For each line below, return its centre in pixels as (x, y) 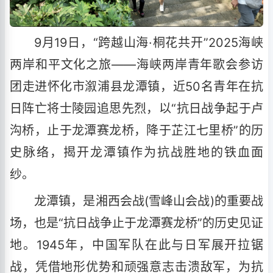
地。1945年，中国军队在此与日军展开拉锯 (136, 245)
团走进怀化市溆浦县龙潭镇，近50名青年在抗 (136, 86)
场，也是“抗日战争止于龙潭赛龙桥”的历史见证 (136, 223)
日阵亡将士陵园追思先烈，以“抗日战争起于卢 (136, 108)
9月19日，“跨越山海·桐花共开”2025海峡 (149, 42)
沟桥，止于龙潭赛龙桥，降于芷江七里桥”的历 (136, 130)
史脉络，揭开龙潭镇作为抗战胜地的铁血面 (136, 152)
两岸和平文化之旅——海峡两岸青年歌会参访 (136, 64)
